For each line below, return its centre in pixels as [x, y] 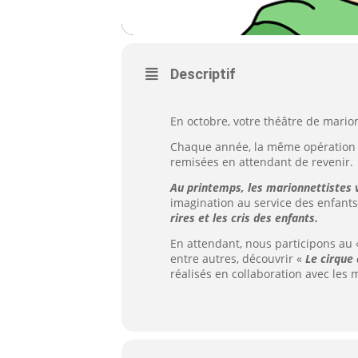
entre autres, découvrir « [238, 259]
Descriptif [203, 74]
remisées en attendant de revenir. [262, 162]
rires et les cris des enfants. [244, 218]
